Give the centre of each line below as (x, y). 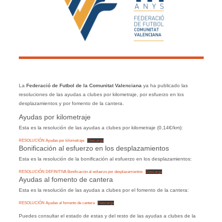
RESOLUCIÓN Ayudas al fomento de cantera (56, 203)
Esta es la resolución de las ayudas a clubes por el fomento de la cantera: (104, 190)
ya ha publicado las (165, 85)
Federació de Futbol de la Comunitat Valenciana (84, 85)
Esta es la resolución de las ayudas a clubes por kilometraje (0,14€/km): (101, 127)
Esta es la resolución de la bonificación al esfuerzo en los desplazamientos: (105, 159)
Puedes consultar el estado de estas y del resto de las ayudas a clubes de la (107, 216)
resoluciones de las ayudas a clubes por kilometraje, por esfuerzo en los (101, 94)
